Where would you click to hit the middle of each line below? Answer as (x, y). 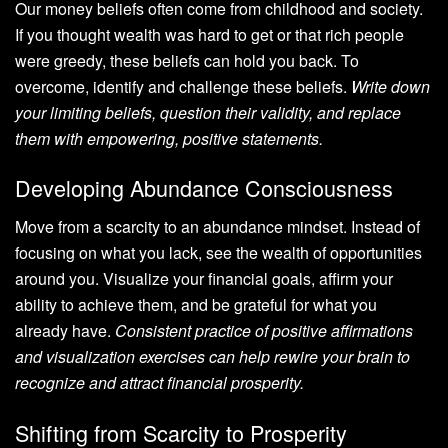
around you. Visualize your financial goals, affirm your (204, 278)
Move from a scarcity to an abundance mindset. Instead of (217, 226)
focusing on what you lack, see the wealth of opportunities (218, 252)
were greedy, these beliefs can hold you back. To (187, 60)
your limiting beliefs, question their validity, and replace (208, 112)
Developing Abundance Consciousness (204, 188)
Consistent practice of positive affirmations (264, 330)
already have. (65, 330)
